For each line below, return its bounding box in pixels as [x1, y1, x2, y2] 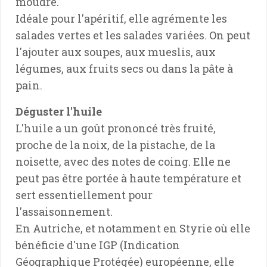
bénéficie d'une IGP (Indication [15, 237, 180, 252]
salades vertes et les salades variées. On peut [15, 27, 250, 42]
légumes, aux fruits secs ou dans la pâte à [15, 61, 233, 76]
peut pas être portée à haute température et [15, 170, 241, 185]
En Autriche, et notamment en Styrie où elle [15, 221, 250, 235]
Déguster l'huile [15, 104, 102, 119]
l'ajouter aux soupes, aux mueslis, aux [15, 44, 216, 59]
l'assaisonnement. [15, 204, 113, 219]
